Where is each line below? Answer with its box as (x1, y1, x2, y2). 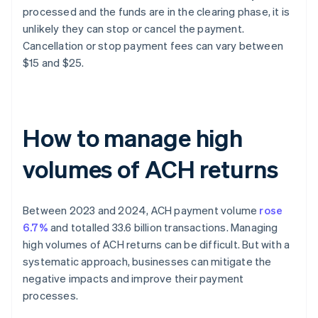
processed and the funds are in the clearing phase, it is (23, 4, 290, 19)
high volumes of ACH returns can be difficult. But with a (23, 237, 290, 252)
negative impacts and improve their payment (23, 271, 244, 286)
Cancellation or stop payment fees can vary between (23, 38, 284, 53)
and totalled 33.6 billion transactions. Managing (48, 220, 278, 235)
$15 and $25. (23, 55, 84, 70)
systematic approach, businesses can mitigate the (23, 254, 272, 269)
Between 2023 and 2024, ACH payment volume (23, 203, 260, 218)
